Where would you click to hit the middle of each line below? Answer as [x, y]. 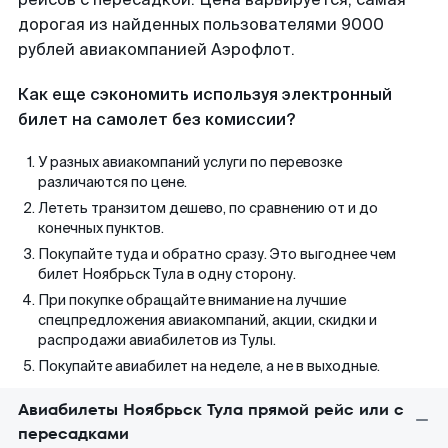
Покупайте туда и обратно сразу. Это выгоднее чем [217, 254]
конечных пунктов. [101, 228]
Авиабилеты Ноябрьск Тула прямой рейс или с [211, 409]
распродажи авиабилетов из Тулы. [157, 340]
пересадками [73, 433]
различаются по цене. [112, 182]
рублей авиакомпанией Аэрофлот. [156, 49]
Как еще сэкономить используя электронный [205, 94]
